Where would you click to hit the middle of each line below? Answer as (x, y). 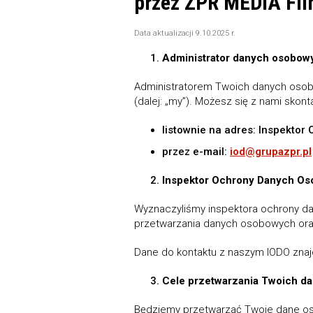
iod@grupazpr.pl (271, 152)
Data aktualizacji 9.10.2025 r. (185, 33)
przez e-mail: (196, 152)
